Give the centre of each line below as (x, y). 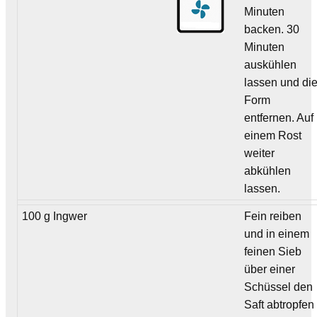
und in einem (277, 234)
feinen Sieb (273, 251)
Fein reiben (273, 216)
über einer (270, 269)
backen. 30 (272, 29)
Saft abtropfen (279, 304)
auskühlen (271, 64)
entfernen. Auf (279, 117)
